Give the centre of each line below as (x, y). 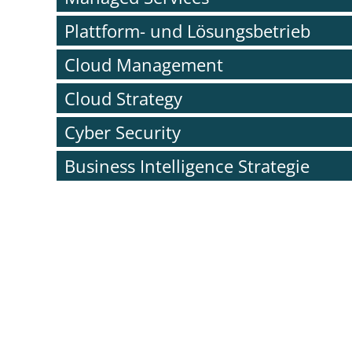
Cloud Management (144, 64)
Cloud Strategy (123, 98)
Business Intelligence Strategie (187, 166)
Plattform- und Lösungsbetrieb (187, 31)
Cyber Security (123, 132)
